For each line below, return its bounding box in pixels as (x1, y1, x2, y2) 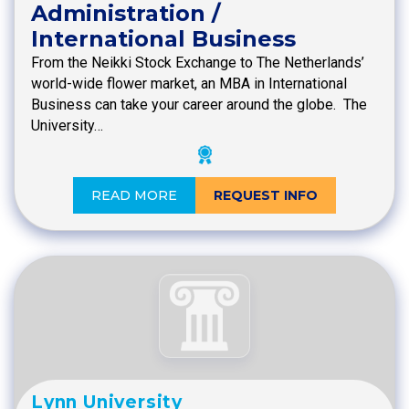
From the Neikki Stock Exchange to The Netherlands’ (31, 53, 364, 71)
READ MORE (91, 186, 177, 204)
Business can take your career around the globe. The (31, 95, 367, 113)
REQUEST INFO (214, 186, 318, 204)
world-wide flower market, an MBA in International (31, 74, 347, 92)
